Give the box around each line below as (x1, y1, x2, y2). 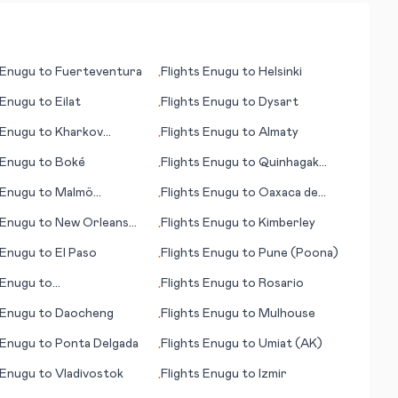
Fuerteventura (54, 66, 142, 78)
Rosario (259, 277, 305, 290)
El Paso (54, 247, 97, 259)
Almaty (259, 126, 299, 139)
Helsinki (259, 66, 303, 78)
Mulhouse (259, 307, 316, 320)
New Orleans (54, 217, 129, 229)
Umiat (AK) (259, 338, 323, 350)
